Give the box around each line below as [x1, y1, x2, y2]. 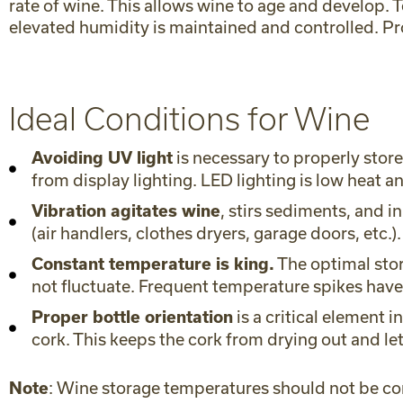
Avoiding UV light [31, 148, 173, 167]
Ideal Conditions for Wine [9, 102, 370, 137]
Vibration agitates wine [31, 201, 220, 220]
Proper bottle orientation [31, 308, 233, 327]
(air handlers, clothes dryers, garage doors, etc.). [31, 223, 401, 243]
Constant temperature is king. [31, 255, 274, 273]
